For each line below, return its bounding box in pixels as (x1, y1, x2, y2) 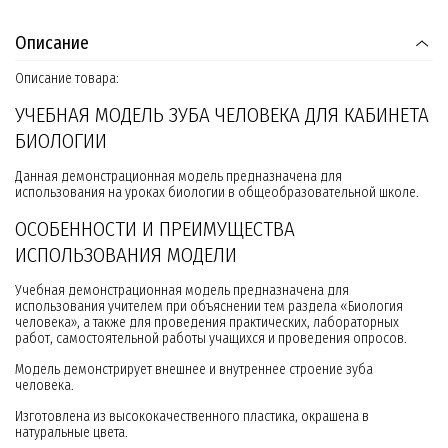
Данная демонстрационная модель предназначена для (15, 168, 342, 186)
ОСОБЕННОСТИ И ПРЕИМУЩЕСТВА (15, 216, 295, 243)
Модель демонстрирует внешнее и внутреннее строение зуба (15, 361, 373, 379)
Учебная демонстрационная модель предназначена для (15, 282, 349, 300)
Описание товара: (15, 70, 119, 88)
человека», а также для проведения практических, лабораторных (15, 314, 399, 332)
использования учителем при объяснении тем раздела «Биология (15, 298, 403, 316)
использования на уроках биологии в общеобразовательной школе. (15, 184, 419, 202)
